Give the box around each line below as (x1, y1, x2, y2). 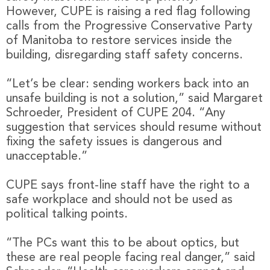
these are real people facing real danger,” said (6, 251, 255, 264)
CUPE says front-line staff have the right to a (6, 179, 250, 192)
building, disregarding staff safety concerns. (6, 49, 243, 61)
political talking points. (6, 208, 128, 221)
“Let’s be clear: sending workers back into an (6, 78, 249, 90)
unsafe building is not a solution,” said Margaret (6, 92, 263, 105)
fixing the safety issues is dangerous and (6, 136, 222, 148)
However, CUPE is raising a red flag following (6, 5, 250, 18)
